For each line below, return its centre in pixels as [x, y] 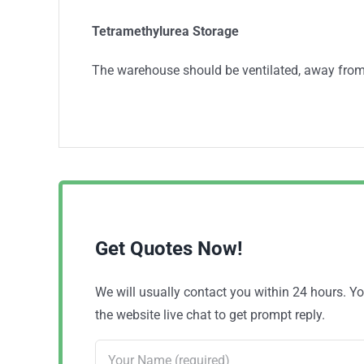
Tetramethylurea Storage [165, 31]
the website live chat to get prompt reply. [210, 315]
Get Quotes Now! [169, 249]
